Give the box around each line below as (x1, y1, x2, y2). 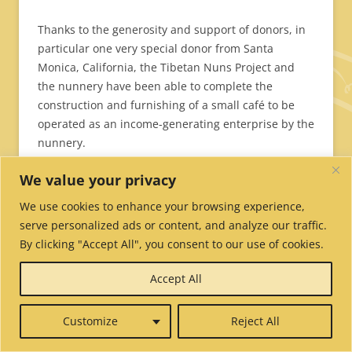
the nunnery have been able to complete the (38, 79, 273, 94)
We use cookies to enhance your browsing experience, (20, 198, 305, 214)
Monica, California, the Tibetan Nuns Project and (38, 60, 295, 75)
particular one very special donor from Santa (38, 41, 273, 57)
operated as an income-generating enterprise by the (38, 116, 314, 132)
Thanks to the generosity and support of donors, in (38, 22, 306, 38)
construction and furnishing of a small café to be (38, 97, 295, 113)
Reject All (230, 313, 280, 328)
